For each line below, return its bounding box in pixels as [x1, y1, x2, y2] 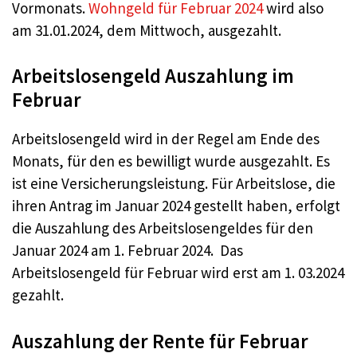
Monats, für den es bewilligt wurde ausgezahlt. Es [12, 151, 330, 171]
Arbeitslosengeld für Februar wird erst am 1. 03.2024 [12, 263, 344, 283]
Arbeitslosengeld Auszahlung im [12, 63, 294, 89]
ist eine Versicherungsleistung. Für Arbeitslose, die [12, 174, 335, 194]
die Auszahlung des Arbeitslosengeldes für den [12, 218, 313, 238]
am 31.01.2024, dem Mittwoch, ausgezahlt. [12, 20, 281, 40]
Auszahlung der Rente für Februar [12, 328, 308, 354]
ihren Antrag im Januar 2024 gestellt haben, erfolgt [12, 196, 340, 216]
